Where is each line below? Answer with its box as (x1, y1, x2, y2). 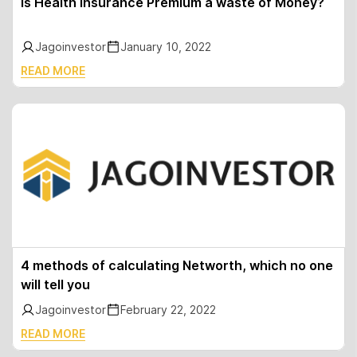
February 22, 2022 (120, 303, 216, 316)
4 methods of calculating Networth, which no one (21, 257, 333, 273)
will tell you (21, 277, 90, 292)
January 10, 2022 (120, 40, 211, 53)
